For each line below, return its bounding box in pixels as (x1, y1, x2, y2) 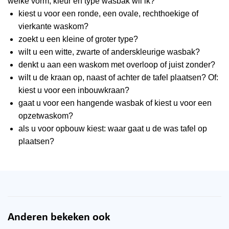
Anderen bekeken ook (8, 212, 110, 224)
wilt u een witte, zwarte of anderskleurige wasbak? (18, 47, 200, 56)
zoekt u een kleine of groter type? (18, 34, 138, 43)
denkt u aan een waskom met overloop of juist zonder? (18, 60, 215, 69)
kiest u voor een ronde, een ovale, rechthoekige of (18, 9, 198, 18)
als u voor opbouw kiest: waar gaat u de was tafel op (18, 124, 207, 133)
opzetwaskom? (18, 111, 73, 120)
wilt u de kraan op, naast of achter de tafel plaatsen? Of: (18, 73, 218, 82)
